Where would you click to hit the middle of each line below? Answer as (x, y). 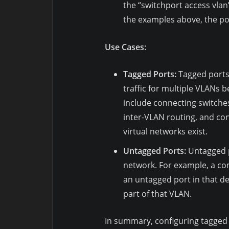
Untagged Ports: (155, 151)
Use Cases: (125, 47)
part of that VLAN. (157, 193)
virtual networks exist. (165, 131)
